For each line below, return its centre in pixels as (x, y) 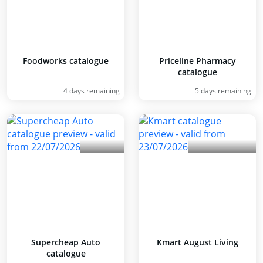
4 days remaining (92, 91)
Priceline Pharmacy (197, 61)
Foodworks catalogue (66, 61)
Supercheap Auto (66, 242)
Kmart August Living (197, 242)
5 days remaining (223, 91)
